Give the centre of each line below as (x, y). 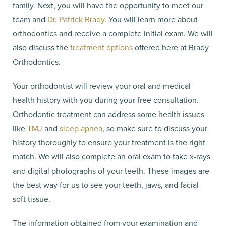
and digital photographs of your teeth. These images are (111, 170)
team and (30, 19)
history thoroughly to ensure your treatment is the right (109, 142)
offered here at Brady (171, 47)
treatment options (101, 47)
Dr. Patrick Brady (76, 19)
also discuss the (41, 47)
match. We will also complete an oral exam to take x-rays (111, 156)
